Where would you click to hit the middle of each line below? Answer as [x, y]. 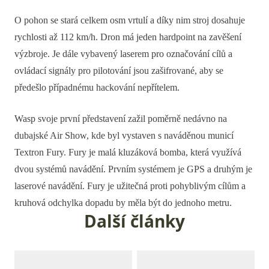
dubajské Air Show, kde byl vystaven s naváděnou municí [124, 135]
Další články [134, 221]
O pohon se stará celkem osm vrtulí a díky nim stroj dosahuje [130, 20]
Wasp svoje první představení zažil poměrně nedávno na [121, 119]
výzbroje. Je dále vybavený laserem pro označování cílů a [123, 54]
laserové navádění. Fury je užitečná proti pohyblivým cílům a [130, 186]
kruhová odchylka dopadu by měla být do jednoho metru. [123, 203]
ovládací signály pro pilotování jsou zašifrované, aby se [119, 71]
